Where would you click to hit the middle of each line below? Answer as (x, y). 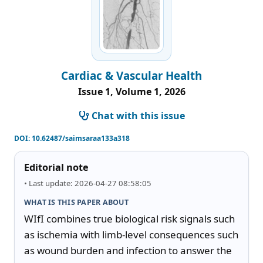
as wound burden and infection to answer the (128, 250)
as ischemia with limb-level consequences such (131, 234)
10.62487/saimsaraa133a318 (81, 138)
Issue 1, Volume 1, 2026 (131, 91)
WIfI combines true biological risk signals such (129, 218)
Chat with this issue (138, 115)
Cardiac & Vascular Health (131, 75)
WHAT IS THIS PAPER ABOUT (76, 202)
